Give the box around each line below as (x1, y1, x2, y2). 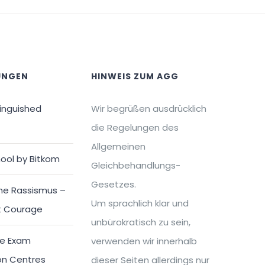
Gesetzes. (91, 178, 137, 191)
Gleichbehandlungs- (91, 159, 181, 172)
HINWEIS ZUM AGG (91, 70, 179, 83)
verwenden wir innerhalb (91, 235, 198, 248)
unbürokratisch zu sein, (91, 216, 191, 229)
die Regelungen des (91, 121, 179, 134)
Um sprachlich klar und (91, 197, 189, 210)
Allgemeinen (91, 140, 146, 153)
